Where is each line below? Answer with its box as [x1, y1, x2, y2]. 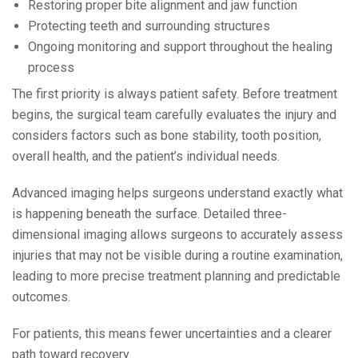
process [28, 59, 74, 75]
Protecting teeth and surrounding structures [28, 18, 270, 34]
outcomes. [12, 288, 70, 304]
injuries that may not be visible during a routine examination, [12, 247, 343, 263]
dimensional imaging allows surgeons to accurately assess [12, 226, 343, 242]
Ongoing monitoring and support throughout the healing [28, 38, 332, 54]
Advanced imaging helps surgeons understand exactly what [12, 185, 343, 201]
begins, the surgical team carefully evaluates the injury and [12, 106, 336, 122]
